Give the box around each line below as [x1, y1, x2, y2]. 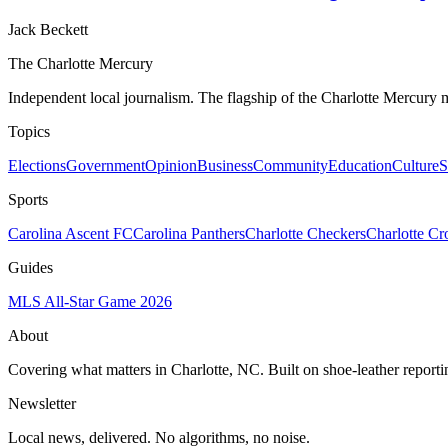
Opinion [145, 157, 197, 175]
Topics [8, 123, 50, 141]
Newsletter [8, 395, 76, 413]
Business [197, 157, 253, 175]
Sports [8, 191, 48, 209]
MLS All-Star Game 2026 [8, 293, 172, 311]
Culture [392, 157, 439, 175]
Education [328, 157, 392, 175]
